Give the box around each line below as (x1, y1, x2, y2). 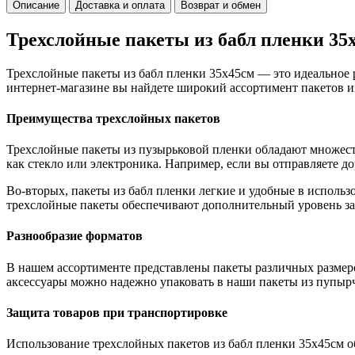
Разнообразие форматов (6, 229, 143, 243)
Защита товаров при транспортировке (6, 305, 227, 319)
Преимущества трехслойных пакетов (6, 111, 220, 125)
